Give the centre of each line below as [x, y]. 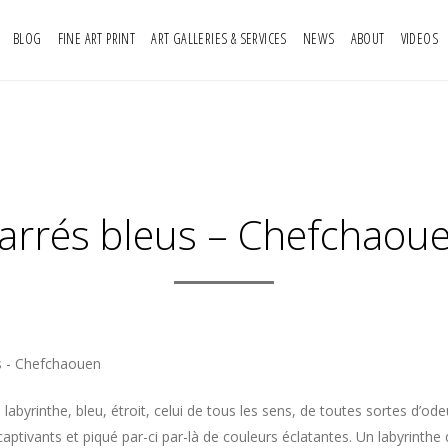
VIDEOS [419, 38]
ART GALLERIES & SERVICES [219, 38]
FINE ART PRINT [96, 38]
